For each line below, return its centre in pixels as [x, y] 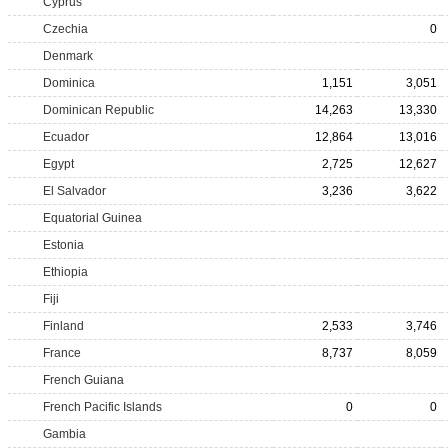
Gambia [64, 434]
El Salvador [74, 191]
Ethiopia [65, 272]
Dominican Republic [98, 110]
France [62, 353]
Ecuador [66, 137]
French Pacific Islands [102, 407]
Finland [63, 326]
